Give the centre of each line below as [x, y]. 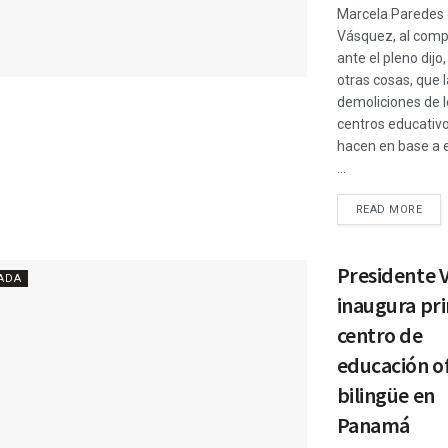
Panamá [373, 425]
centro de [379, 335]
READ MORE [389, 209]
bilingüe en [385, 395]
